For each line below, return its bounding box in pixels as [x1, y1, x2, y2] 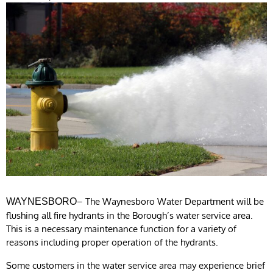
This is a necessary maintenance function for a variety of [6, 222, 236, 235]
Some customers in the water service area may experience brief [6, 259, 265, 271]
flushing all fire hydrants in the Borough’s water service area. [6, 209, 253, 221]
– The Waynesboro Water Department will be [77, 195, 264, 207]
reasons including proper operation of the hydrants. [6, 236, 218, 248]
